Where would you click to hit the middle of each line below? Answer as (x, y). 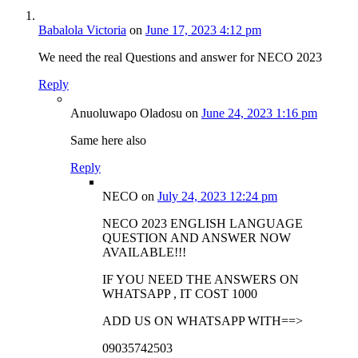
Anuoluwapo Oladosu (126, 113)
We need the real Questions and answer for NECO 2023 (180, 57)
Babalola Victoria (82, 30)
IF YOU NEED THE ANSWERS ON (201, 279)
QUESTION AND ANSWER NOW (197, 237)
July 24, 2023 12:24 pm (217, 196)
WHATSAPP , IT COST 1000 (180, 293)
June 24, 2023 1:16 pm (259, 113)
